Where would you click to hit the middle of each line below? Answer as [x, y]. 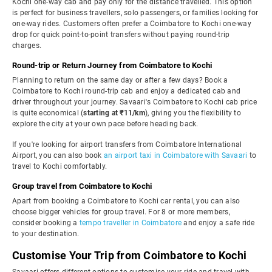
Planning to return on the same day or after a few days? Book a [120, 80]
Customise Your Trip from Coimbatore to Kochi [129, 255]
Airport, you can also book [58, 155]
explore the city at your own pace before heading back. [105, 124]
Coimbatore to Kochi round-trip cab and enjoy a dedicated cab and [126, 91]
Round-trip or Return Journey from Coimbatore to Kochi [112, 65]
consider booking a [46, 223]
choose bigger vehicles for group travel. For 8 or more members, [121, 212]
